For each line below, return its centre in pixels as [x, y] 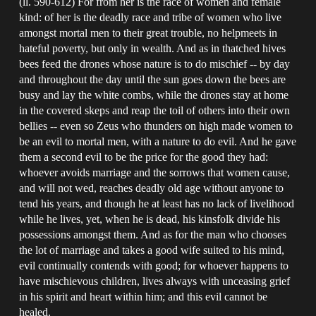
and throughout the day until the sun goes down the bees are [153, 79]
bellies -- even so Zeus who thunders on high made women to [156, 126]
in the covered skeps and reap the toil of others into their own [155, 110]
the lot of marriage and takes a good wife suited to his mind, [152, 250]
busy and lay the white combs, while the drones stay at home [154, 95]
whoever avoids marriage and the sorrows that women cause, [155, 172]
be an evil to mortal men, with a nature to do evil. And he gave [158, 141]
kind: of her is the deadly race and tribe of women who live [151, 17]
